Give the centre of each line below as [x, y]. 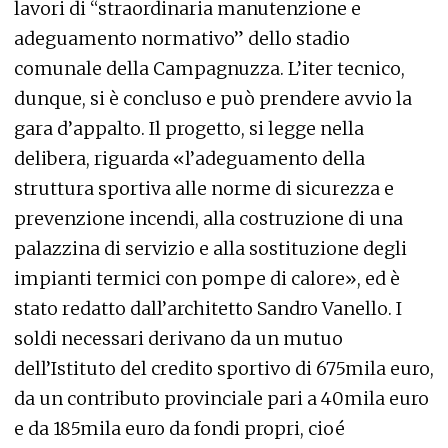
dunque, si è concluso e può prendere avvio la [213, 99]
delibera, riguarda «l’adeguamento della [189, 159]
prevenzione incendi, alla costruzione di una [208, 219]
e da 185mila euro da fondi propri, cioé [179, 429]
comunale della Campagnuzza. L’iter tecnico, [209, 69]
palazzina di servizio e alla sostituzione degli [210, 249]
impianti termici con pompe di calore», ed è [207, 279]
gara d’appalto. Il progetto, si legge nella [189, 129]
